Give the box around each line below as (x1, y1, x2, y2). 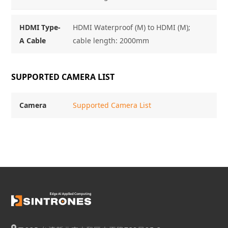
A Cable (19, 35, 46, 45)
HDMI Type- (19, 22, 61, 32)
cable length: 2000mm (73, 35, 150, 45)
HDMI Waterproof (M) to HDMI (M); (73, 22, 191, 32)
